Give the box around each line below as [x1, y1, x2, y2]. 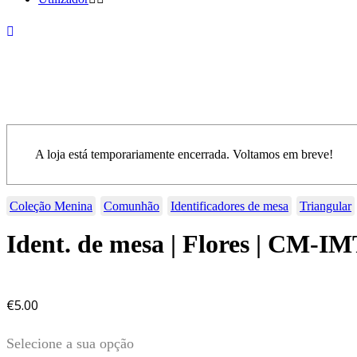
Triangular [300, 199, 351, 214]
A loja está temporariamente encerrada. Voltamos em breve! [35, 147, 333, 162]
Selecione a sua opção [6, 335, 134, 352]
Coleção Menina [10, 199, 92, 214]
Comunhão [104, 199, 159, 214]
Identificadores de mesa [171, 199, 288, 214]
